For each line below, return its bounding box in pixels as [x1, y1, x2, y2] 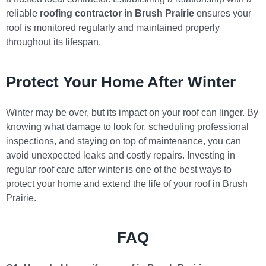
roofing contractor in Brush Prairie [40, 8, 194, 19]
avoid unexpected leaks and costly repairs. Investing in [6, 150, 235, 160]
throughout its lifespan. [6, 37, 101, 47]
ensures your [194, 8, 251, 19]
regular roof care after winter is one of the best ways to [6, 164, 232, 175]
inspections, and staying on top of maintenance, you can [6, 135, 241, 146]
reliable [6, 8, 40, 19]
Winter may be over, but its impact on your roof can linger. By [6, 107, 258, 118]
